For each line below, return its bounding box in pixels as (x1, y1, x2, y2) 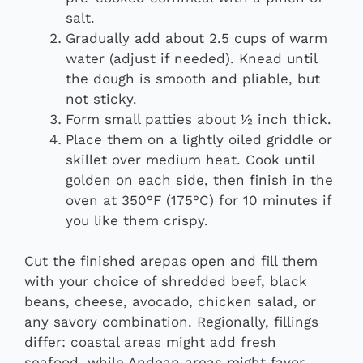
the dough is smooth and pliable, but (66, 70, 320, 87)
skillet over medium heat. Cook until (66, 151, 314, 168)
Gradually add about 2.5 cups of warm (66, 29, 327, 46)
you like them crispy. (66, 211, 208, 228)
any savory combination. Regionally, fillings (24, 314, 318, 331)
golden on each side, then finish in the (66, 171, 333, 188)
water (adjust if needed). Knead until (66, 49, 317, 66)
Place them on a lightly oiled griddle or (66, 130, 332, 147)
